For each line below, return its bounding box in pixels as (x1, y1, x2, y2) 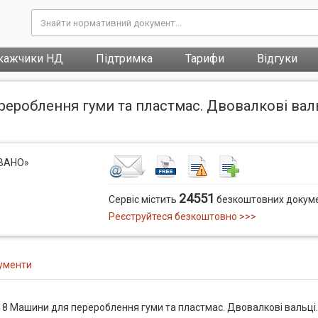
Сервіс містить (109, 194, 180, 205)
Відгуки (257, 52, 297, 65)
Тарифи (185, 52, 224, 65)
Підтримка (96, 52, 153, 65)
